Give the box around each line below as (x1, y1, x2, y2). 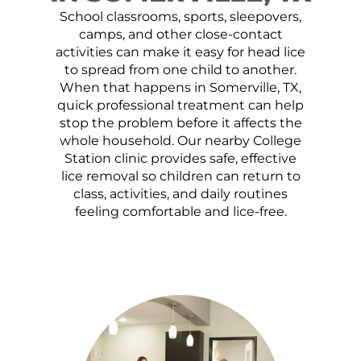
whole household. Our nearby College (60, 133, 301, 148)
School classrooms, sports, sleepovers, (60, 9, 301, 24)
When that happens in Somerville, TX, (60, 80, 301, 95)
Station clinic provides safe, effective (64, 151, 297, 166)
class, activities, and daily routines (73, 186, 288, 201)
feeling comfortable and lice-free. (74, 204, 287, 219)
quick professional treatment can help (57, 98, 304, 113)
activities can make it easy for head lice (56, 44, 305, 60)
